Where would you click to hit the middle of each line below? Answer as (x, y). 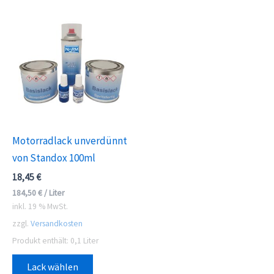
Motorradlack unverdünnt (70, 140)
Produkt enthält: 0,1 (48, 240)
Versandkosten (57, 223)
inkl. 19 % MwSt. (40, 206)
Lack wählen (53, 266)
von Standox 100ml (54, 157)
